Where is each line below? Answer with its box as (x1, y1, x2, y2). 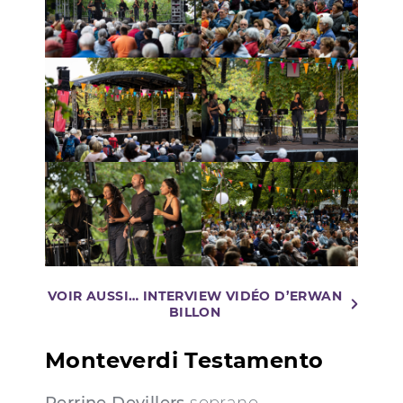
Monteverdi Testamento (45, 347, 324, 374)
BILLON (168, 304, 221, 321)
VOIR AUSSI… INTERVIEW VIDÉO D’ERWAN (48, 288, 342, 305)
